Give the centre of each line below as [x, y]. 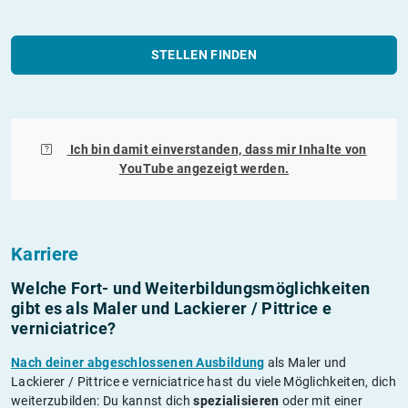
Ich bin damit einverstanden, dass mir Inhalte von [218, 149]
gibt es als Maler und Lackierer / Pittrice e [172, 308]
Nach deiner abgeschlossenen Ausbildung [138, 362]
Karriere [45, 254]
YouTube [146, 168]
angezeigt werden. [231, 168]
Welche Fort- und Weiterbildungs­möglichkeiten [191, 288]
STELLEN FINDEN [204, 54]
